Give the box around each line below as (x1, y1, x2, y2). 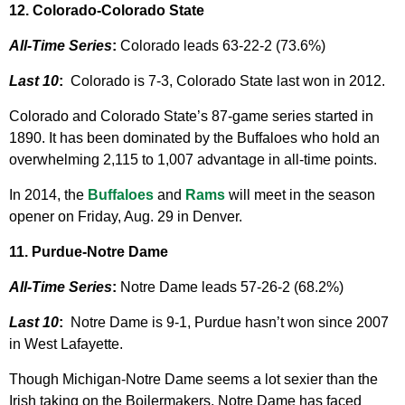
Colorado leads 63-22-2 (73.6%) (117, 38, 325, 54)
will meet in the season (225, 187, 375, 203)
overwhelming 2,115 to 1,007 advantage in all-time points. (9, 152, 377, 168)
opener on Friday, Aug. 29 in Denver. (9, 209, 242, 225)
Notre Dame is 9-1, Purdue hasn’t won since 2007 (71, 315, 389, 331)
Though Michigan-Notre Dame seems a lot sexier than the (9, 372, 378, 388)
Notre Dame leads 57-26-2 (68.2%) (117, 279, 344, 296)
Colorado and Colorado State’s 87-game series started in (9, 108, 373, 125)
